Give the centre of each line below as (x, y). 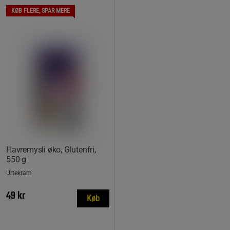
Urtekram (19, 173)
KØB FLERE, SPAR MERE (41, 11)
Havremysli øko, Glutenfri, (51, 150)
